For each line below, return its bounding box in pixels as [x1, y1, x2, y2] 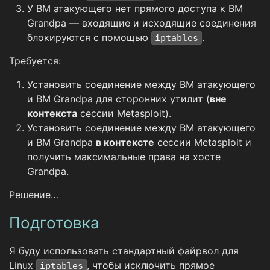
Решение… [9, 189, 58, 201]
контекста [27, 107, 77, 120]
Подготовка [9, 213, 99, 233]
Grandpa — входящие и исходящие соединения [27, 17, 256, 30]
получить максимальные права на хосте [27, 151, 221, 163]
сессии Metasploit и [154, 136, 251, 149]
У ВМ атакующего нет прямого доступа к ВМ [27, 2, 243, 15]
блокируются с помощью [27, 31, 151, 44]
